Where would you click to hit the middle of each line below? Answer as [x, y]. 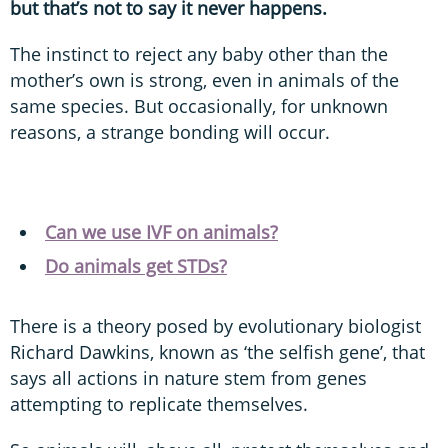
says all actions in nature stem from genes [188, 377]
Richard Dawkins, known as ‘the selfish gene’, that [217, 351]
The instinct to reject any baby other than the [199, 53]
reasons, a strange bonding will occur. [170, 131]
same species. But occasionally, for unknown [199, 105]
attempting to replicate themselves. [159, 403]
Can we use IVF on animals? [161, 231]
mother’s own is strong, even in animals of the [204, 79]
